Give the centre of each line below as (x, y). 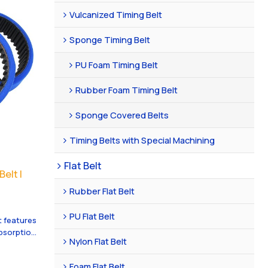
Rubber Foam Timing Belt (127, 89)
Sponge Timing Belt (110, 39)
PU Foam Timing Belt (117, 64)
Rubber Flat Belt (102, 191)
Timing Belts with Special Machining (142, 140)
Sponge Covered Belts (122, 115)
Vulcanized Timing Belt (116, 14)
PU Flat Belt (92, 216)
